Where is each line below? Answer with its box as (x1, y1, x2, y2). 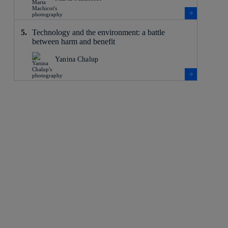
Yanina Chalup (55, 55, 98, 63)
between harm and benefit (32, 37, 115, 46)
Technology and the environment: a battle (32, 27, 165, 37)
